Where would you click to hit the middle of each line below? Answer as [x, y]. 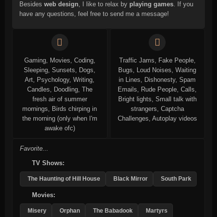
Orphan [70, 211]
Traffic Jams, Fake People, [157, 60]
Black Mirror [131, 179]
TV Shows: [47, 163]
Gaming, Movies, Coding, [60, 60]
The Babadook [113, 211]
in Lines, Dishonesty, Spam [157, 79]
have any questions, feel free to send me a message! [94, 14]
